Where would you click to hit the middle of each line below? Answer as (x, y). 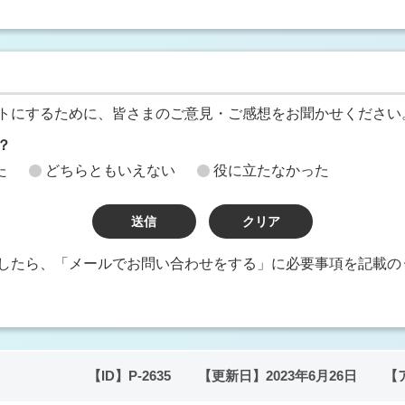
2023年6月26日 (311, 376)
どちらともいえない (110, 170)
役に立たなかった (271, 170)
